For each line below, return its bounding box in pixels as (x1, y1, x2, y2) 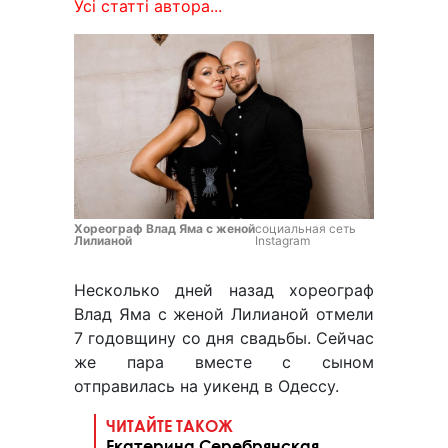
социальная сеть (255, 221, 357, 237)
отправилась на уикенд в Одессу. (74, 376, 339, 397)
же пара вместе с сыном (74, 352, 374, 373)
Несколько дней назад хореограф (74, 280, 374, 301)
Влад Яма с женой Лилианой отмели (74, 304, 374, 325)
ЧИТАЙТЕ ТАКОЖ (106, 416, 233, 436)
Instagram (255, 233, 311, 249)
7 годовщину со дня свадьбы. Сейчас (74, 328, 374, 349)
